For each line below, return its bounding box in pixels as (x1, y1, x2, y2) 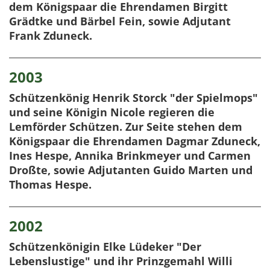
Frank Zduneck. (9, 28, 92, 43)
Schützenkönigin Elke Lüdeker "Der (9, 239, 201, 254)
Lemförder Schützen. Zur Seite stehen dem (9, 119, 242, 134)
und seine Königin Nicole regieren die (9, 105, 215, 120)
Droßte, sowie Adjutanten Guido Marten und (9, 163, 253, 178)
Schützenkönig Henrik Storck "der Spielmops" (9, 90, 258, 105)
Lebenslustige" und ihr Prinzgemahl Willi (9, 254, 233, 269)
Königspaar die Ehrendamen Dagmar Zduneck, (9, 134, 260, 149)
